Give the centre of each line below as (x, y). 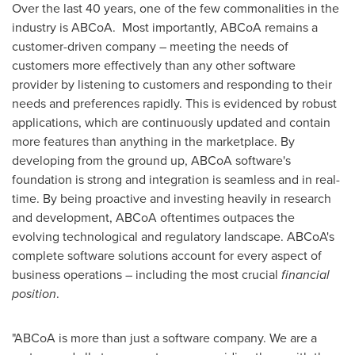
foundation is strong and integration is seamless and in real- (176, 179)
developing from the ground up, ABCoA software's (151, 160)
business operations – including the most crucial (147, 274)
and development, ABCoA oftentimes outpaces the (153, 217)
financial (305, 274)
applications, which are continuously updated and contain (171, 122)
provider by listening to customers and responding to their (172, 84)
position (34, 293)
